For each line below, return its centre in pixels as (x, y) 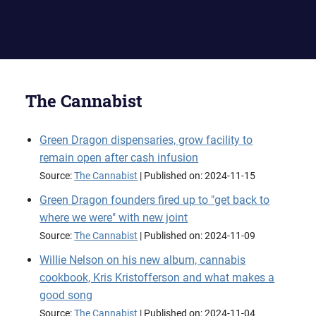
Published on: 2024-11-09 (200, 236)
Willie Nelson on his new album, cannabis (143, 260)
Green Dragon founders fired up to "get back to (155, 200)
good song (66, 295)
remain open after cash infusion (119, 158)
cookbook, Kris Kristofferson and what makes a (157, 278)
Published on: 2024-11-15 (200, 176)
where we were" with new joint (114, 218)
